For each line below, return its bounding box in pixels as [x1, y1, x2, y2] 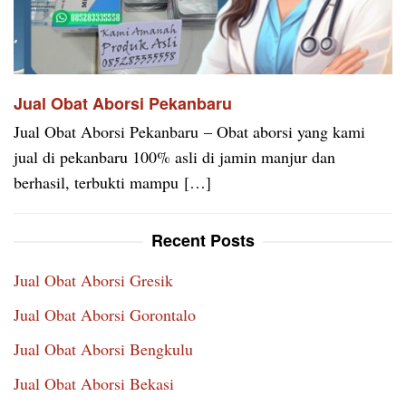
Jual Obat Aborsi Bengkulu [14, 338, 193, 361]
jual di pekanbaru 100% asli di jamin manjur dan [14, 146, 335, 169]
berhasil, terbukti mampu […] [14, 171, 211, 194]
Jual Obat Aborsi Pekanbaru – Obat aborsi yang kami [14, 121, 365, 143]
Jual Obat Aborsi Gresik [14, 269, 173, 292]
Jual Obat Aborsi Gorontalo [14, 304, 196, 326]
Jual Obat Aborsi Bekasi [14, 372, 174, 395]
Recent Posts [151, 228, 255, 253]
